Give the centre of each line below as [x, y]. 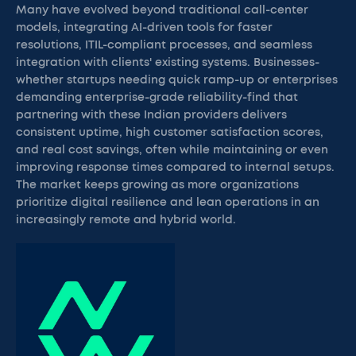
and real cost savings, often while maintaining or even [172, 150]
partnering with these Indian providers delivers [151, 115]
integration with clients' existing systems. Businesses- [168, 63]
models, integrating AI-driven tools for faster [144, 28]
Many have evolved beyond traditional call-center [162, 10]
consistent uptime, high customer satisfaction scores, [170, 133]
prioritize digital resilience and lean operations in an [168, 203]
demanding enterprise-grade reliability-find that [157, 98]
